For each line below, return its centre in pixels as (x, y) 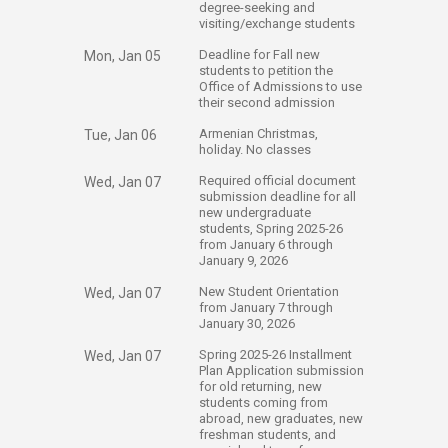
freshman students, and (267, 434)
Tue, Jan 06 (120, 135)
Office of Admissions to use (280, 86)
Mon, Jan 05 (122, 56)
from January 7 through (266, 307)
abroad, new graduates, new (281, 418)
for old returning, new (260, 386)
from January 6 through (266, 244)
